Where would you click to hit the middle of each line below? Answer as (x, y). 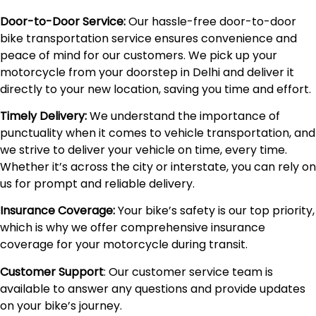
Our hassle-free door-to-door (211, 21)
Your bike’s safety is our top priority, (215, 211)
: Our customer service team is (188, 272)
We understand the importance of (183, 116)
